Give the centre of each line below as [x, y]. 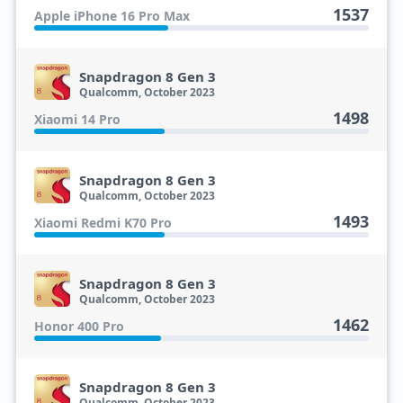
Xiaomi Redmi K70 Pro [103, 223]
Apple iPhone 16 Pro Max [112, 16]
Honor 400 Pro [79, 326]
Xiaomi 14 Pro [77, 119]
